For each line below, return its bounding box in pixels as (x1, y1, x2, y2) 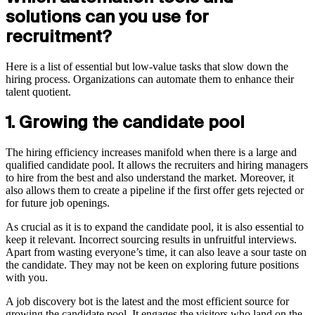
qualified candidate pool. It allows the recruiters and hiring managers (6, 159, 308, 172)
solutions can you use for (6, 7, 209, 27)
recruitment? (6, 27, 111, 46)
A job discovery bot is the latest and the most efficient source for (6, 295, 289, 308)
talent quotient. (6, 86, 71, 98)
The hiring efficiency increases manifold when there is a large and (6, 146, 297, 159)
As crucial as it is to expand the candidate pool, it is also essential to (6, 221, 304, 233)
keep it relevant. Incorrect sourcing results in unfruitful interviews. (6, 233, 297, 246)
